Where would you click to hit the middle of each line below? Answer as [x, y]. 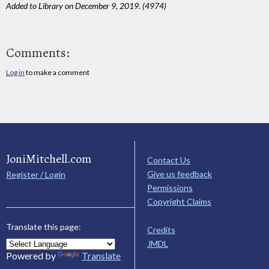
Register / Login [36, 174]
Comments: [38, 53]
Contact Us [169, 160]
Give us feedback [180, 174]
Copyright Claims [179, 201]
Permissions [170, 187]
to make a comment [57, 72]
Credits [161, 229]
